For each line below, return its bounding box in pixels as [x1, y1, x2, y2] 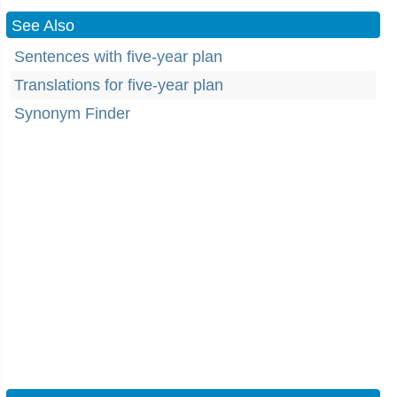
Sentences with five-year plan [14, 48, 222, 66]
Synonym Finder [14, 105, 130, 122]
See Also [12, 17, 74, 35]
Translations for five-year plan [14, 76, 223, 94]
